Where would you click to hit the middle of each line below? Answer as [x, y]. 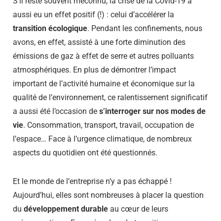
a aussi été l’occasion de [55, 111]
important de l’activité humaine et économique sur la [104, 83]
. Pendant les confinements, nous [145, 28]
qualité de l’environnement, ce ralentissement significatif [110, 97]
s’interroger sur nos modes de [151, 111]
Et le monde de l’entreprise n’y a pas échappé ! [92, 181]
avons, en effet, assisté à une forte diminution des [99, 42]
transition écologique [50, 28]
